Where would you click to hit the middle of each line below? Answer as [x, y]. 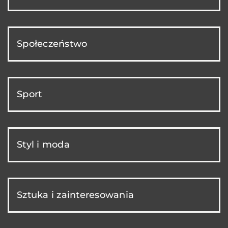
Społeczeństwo [52, 44]
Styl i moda [43, 144]
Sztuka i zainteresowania [75, 195]
